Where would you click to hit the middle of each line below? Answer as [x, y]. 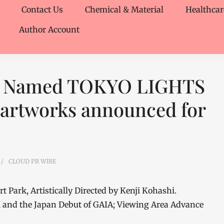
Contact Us [42, 9]
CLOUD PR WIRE [32, 161]
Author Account [49, 29]
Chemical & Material [124, 9]
